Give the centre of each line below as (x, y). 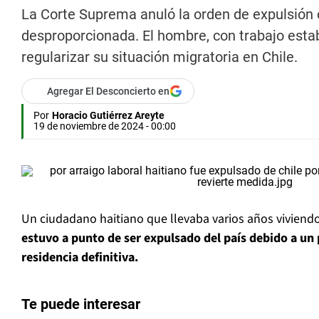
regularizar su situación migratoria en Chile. (159, 57)
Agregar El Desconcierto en (108, 91)
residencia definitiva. (80, 258)
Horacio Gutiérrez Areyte (108, 116)
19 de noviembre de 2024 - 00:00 (105, 126)
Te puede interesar (81, 304)
